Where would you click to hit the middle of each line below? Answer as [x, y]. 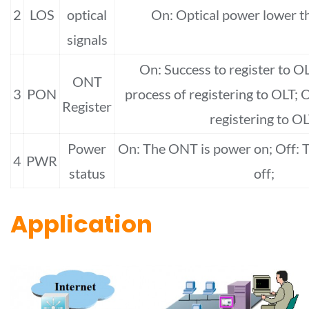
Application [81, 224]
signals [87, 39]
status [87, 173]
